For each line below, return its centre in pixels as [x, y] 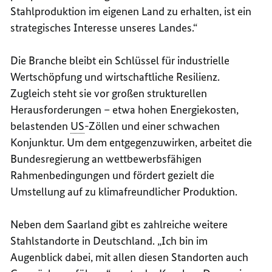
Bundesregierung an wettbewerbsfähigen [106, 159]
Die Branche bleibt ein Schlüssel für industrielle [120, 61]
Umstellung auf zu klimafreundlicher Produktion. [124, 192]
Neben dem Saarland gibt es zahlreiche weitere [119, 225]
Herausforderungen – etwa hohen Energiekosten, [125, 110]
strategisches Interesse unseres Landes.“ [104, 28]
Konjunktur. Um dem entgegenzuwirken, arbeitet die [131, 143]
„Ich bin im [182, 241]
